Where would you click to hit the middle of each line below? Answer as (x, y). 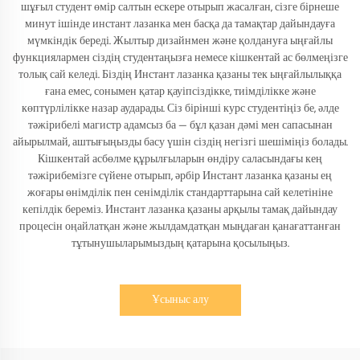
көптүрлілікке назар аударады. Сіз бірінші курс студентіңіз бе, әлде (180, 108)
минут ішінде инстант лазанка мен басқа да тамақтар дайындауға (180, 24)
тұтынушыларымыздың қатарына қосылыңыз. (180, 243)
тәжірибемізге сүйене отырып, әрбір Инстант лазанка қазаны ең (180, 176)
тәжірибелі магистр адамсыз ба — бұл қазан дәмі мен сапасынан (180, 125)
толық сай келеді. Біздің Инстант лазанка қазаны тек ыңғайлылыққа (180, 75)
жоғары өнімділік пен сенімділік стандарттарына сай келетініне (180, 193)
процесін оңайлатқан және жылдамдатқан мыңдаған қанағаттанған (180, 227)
